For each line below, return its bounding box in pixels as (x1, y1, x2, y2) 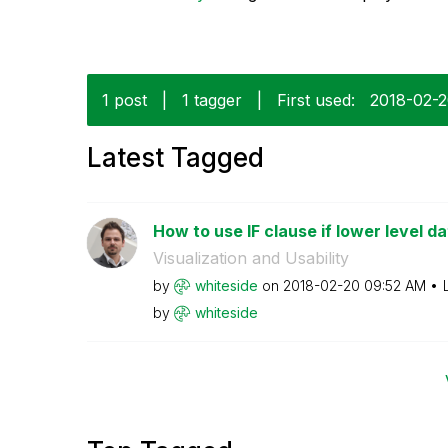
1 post (102, 89, 147, 110)
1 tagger (182, 89, 242, 110)
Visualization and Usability (152, 247, 349, 268)
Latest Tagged (87, 141, 264, 173)
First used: (277, 89, 355, 110)
